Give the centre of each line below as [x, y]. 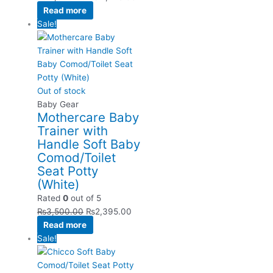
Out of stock [62, 91]
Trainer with [73, 131]
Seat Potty [68, 171]
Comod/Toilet [77, 158]
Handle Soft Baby [89, 144]
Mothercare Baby [88, 118]
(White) [58, 185]
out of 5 [85, 198]
